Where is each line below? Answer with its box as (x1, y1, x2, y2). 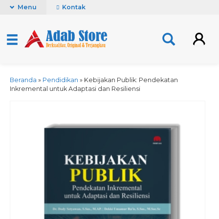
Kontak (61, 3, 86, 11)
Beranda (10, 76, 37, 84)
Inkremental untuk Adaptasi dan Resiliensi (10, 85, 140, 92)
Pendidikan (43, 76, 78, 84)
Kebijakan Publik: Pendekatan (84, 76, 178, 84)
